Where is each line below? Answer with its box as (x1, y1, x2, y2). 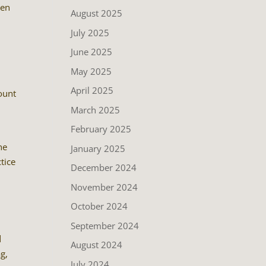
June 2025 (71, 46, 113, 58)
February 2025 (71, 123, 132, 135)
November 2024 (71, 180, 138, 193)
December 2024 (71, 161, 137, 173)
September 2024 (71, 219, 140, 232)
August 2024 (71, 239, 123, 251)
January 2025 (71, 142, 126, 154)
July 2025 (71, 26, 110, 39)
